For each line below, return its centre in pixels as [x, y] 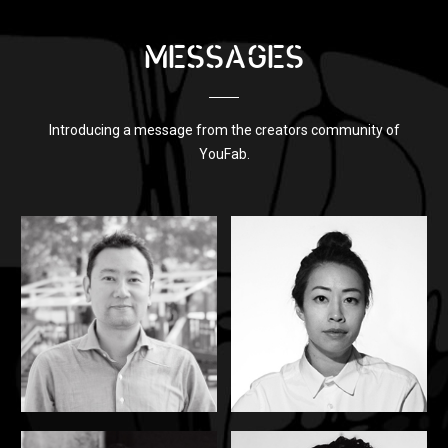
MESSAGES [224, 59]
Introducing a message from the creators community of [224, 129]
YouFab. [224, 153]
